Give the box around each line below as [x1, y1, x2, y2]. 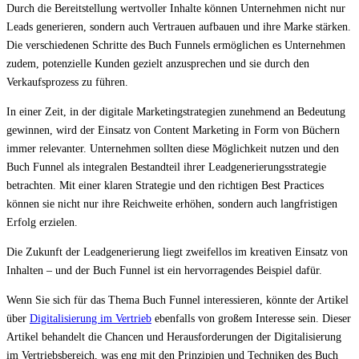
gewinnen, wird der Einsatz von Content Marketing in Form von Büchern [6, 124, 340, 137]
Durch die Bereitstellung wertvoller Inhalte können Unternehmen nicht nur [6, 2, 345, 15]
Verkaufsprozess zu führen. [6, 76, 128, 89]
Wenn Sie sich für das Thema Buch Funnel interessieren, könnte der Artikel [6, 294, 349, 307]
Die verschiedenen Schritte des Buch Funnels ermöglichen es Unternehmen [6, 39, 345, 52]
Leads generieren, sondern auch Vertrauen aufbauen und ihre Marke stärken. [6, 21, 351, 34]
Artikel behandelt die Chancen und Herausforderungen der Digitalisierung [6, 331, 341, 344]
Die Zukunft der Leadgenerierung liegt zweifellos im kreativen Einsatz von [6, 246, 348, 259]
